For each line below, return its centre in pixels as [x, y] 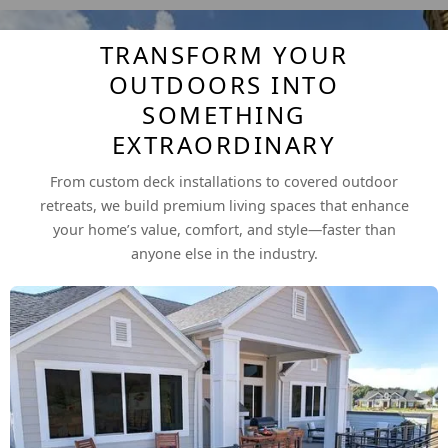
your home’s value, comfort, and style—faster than [224, 229]
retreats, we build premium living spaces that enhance [224, 205]
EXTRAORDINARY [224, 144]
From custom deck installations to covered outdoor [224, 181]
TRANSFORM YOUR [224, 54]
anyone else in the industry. [224, 253]
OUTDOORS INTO [224, 84]
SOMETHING [224, 114]
